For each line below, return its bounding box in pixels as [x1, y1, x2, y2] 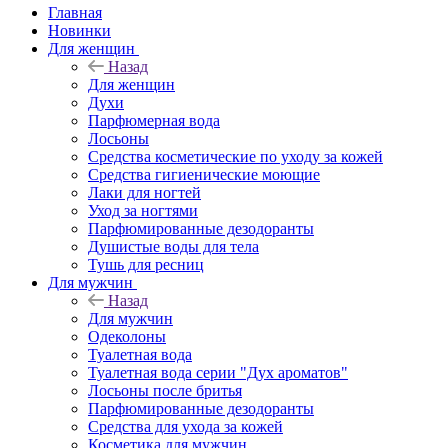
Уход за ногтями [88, 201, 198, 219]
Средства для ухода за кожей [88, 417, 283, 435]
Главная [48, 3, 102, 21]
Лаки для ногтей [88, 183, 201, 201]
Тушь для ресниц [88, 255, 204, 273]
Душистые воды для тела [88, 237, 259, 255]
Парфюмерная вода [88, 111, 220, 129]
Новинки [48, 21, 111, 39]
